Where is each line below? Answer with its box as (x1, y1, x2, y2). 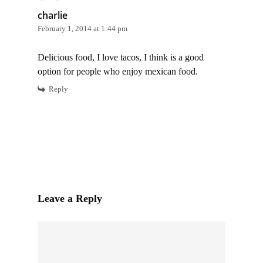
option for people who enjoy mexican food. (38, 66, 198, 76)
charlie (38, 8, 68, 22)
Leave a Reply (38, 192, 102, 204)
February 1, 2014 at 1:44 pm (38, 23, 127, 33)
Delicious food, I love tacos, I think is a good (38, 52, 204, 62)
